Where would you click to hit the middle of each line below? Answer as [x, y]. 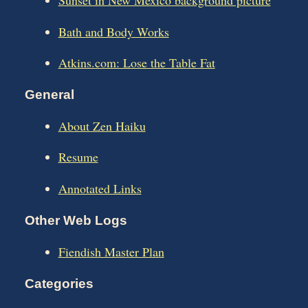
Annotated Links [100, 189]
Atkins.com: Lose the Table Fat [136, 63]
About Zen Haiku [102, 125]
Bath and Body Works [113, 31]
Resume [78, 157]
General [49, 95]
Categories [59, 283]
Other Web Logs [76, 221]
